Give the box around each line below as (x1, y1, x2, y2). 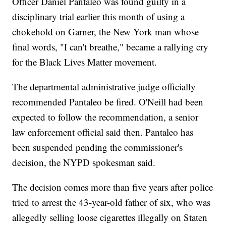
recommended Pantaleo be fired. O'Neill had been (12, 95, 204, 108)
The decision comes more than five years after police (12, 181, 213, 194)
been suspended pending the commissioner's (12, 141, 183, 154)
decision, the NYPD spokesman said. (12, 156, 156, 169)
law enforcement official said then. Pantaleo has (12, 126, 194, 139)
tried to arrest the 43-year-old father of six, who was (12, 196, 211, 209)
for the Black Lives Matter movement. (12, 55, 157, 69)
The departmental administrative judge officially (12, 80, 196, 93)
